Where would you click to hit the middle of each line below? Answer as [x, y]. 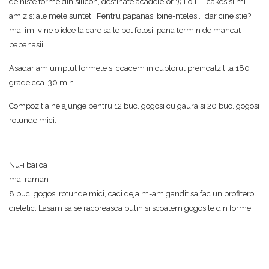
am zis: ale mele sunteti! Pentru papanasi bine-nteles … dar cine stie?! [131, 16]
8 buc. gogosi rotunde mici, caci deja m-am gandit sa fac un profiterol [133, 194]
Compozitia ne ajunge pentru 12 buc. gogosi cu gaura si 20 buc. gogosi [134, 106]
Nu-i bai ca [28, 165]
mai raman [29, 179]
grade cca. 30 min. [42, 83]
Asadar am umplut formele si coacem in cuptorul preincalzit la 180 [129, 68]
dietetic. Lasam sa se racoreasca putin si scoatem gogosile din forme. [131, 208]
